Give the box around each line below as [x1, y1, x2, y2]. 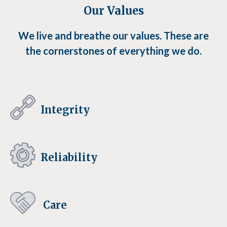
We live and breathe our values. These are [18, 29, 209, 42]
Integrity [41, 103, 90, 116]
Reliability [41, 151, 97, 164]
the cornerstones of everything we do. [25, 45, 202, 57]
